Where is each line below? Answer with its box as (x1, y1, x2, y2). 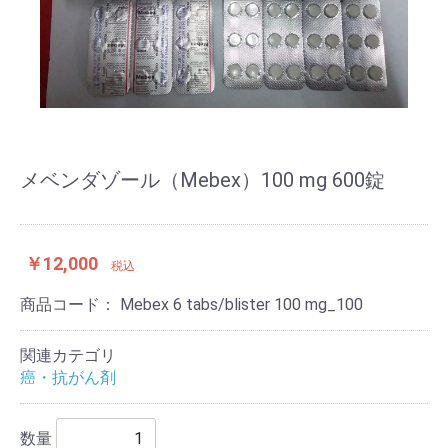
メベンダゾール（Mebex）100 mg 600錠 (20, 168, 385, 193)
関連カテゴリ (20, 346, 116, 366)
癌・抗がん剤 (20, 368, 116, 388)
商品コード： (20, 295, 120, 315)
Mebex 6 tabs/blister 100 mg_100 (120, 295, 363, 315)
